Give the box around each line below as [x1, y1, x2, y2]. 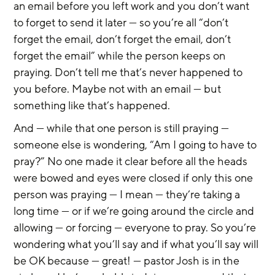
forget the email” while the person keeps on [14, 48, 228, 63]
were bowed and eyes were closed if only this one [14, 171, 256, 185]
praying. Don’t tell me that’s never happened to [14, 65, 246, 80]
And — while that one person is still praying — [14, 121, 232, 136]
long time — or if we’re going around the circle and [14, 204, 257, 219]
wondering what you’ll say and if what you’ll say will [14, 237, 261, 252]
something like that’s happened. [14, 98, 171, 113]
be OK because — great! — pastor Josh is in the [14, 254, 242, 268]
